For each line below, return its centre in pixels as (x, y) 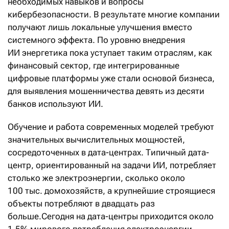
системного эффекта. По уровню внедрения (96, 40)
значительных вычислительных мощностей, (96, 140)
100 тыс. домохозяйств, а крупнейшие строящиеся (111, 191)
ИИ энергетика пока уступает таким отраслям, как (110, 53)
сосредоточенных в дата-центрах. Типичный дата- (108, 153)
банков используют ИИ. (55, 104)
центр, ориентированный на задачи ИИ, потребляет (112, 165)
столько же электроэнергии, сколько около (96, 178)
